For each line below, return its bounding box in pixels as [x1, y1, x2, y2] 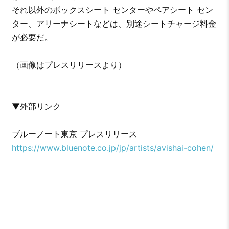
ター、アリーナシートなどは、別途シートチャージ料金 [11, 18, 216, 29]
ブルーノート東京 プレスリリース [11, 129, 137, 140]
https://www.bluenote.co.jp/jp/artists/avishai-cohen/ [11, 143, 214, 153]
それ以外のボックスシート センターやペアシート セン [11, 5, 213, 15]
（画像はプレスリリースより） [11, 60, 126, 71]
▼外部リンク [11, 101, 61, 112]
